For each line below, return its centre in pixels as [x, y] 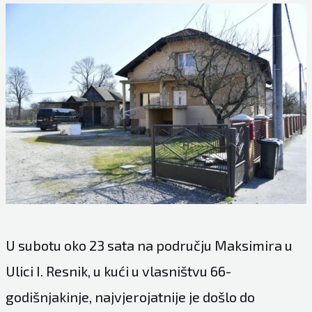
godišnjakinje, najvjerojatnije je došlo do [130, 297]
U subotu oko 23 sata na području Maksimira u [149, 245]
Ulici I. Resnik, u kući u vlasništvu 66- [118, 271]
